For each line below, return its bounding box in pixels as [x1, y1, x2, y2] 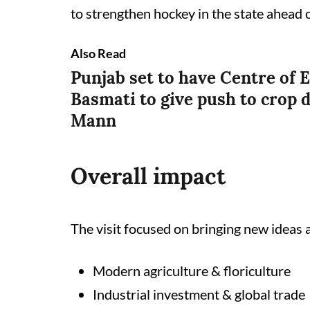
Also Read [71, 46, 126, 61]
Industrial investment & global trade [93, 286, 305, 302]
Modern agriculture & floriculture [93, 262, 291, 279]
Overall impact [71, 162, 226, 190]
